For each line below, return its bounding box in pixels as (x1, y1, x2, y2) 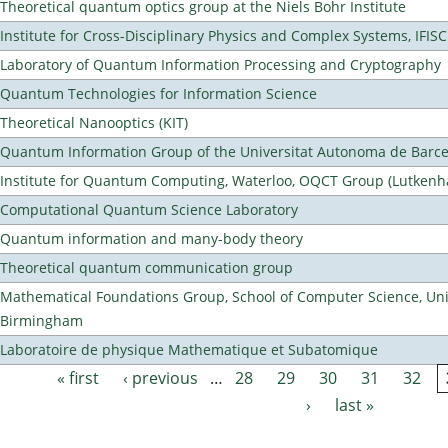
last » (335, 394, 375, 417)
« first (56, 367, 99, 390)
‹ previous (122, 367, 198, 390)
